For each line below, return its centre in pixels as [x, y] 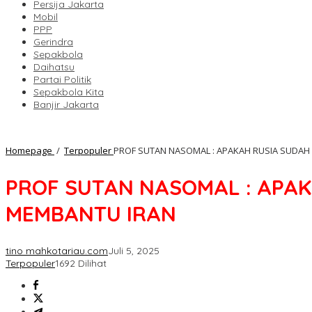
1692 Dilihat [81, 264]
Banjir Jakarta [66, 105]
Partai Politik [62, 80]
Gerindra [53, 42]
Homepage [29, 151]
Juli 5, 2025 [134, 251]
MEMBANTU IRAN [91, 214]
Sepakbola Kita [69, 92]
